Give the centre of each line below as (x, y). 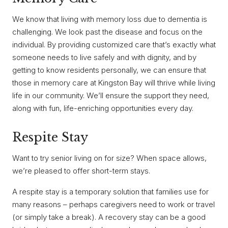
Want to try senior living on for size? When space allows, (109, 158)
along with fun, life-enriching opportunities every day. (103, 108)
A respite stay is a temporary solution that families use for (110, 191)
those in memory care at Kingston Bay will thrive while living (114, 83)
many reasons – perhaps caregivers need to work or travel (113, 204)
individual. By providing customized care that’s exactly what (114, 45)
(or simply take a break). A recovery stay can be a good (109, 217)
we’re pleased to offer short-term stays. (81, 170)
